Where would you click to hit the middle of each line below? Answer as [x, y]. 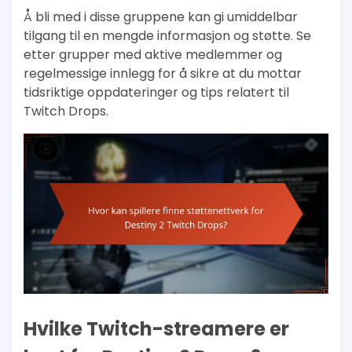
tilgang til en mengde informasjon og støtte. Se [167, 36]
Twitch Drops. [66, 112]
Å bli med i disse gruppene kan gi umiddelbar [161, 17]
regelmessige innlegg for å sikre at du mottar [163, 74]
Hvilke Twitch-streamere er [156, 329]
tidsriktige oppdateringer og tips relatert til [156, 93]
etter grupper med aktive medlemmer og [153, 55]
